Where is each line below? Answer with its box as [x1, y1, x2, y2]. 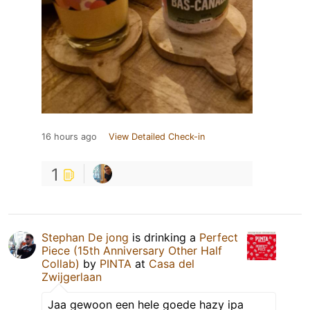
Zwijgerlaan [42, 269, 102, 284]
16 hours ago [42, 131, 97, 142]
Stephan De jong [42, 230, 129, 244]
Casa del [149, 256, 194, 271]
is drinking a [129, 230, 199, 244]
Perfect [199, 230, 238, 244]
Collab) [42, 256, 80, 271]
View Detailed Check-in [109, 131, 205, 142]
